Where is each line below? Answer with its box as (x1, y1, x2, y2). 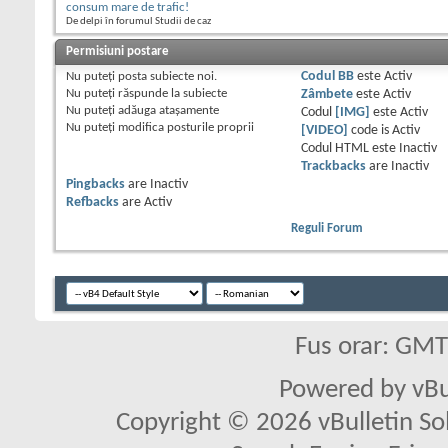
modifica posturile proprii (115, 121, 254, 135)
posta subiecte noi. (115, 70, 217, 84)
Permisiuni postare (66, 45, 169, 59)
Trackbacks (300, 160, 366, 174)
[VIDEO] (300, 124, 348, 138)
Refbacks (66, 196, 119, 210)
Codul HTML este (300, 142, 399, 156)
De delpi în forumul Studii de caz (66, 16, 211, 28)
